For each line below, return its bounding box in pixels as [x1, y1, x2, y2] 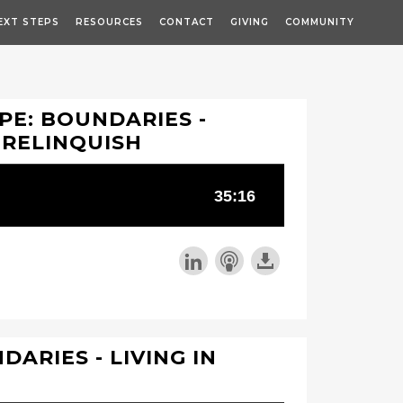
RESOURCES [76, 16, 143, 28]
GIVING [230, 16, 269, 28]
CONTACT [159, 16, 214, 28]
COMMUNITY [285, 16, 354, 28]
